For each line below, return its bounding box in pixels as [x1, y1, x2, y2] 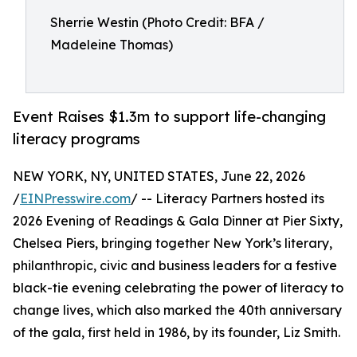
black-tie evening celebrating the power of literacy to [13, 280, 343, 296]
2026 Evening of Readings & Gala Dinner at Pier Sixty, [13, 213, 343, 229]
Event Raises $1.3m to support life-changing [13, 107, 326, 126]
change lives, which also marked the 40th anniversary [13, 302, 342, 319]
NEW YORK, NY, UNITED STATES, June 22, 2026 [13, 168, 305, 185]
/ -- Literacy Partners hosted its [131, 190, 324, 207]
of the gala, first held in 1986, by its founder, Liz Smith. [13, 324, 340, 341]
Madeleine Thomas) [50, 36, 173, 53]
